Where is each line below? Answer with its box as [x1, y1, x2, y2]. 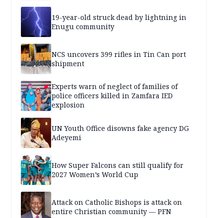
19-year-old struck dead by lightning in [52, 12, 186, 22]
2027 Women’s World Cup [52, 169, 138, 179]
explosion [52, 100, 85, 110]
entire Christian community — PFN [52, 206, 171, 216]
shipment [52, 58, 84, 68]
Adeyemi [52, 132, 81, 142]
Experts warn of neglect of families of [52, 82, 178, 91]
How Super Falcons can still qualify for [52, 160, 183, 170]
